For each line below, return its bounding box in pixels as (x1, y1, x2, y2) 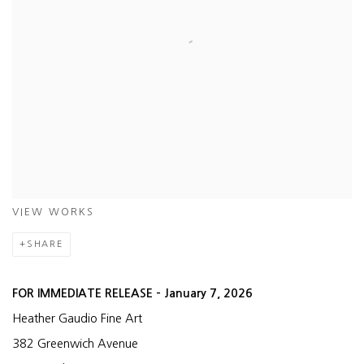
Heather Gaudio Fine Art (12, 313, 142, 324)
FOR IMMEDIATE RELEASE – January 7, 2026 (12, 288, 253, 299)
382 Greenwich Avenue (12, 338, 145, 349)
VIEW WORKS (12, 206, 94, 217)
